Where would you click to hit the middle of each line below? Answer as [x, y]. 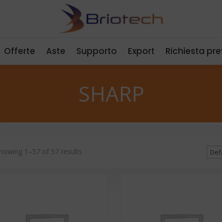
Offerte [20, 51]
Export [141, 51]
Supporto [97, 51]
